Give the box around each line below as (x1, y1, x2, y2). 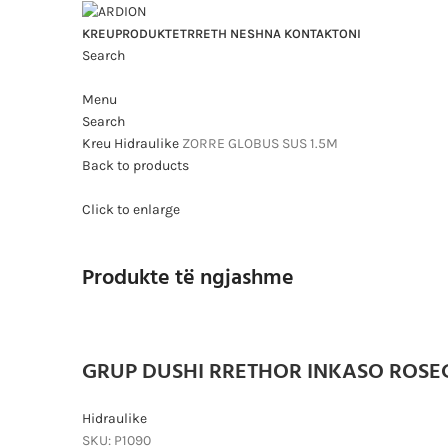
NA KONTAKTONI (264, 25, 361, 41)
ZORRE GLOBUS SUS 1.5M (182, 134, 338, 152)
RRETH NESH (187, 25, 264, 41)
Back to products (82, 156, 189, 174)
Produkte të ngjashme (82, 260, 294, 296)
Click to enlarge (82, 201, 180, 219)
